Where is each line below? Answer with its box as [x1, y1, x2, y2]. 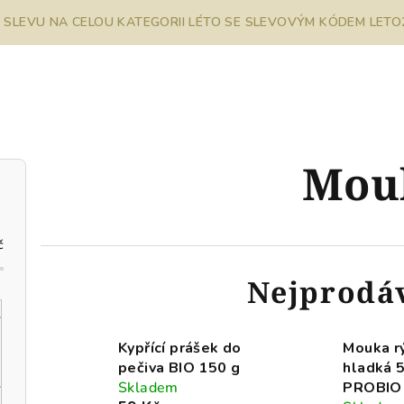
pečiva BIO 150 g [118, 358, 241, 378]
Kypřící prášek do [118, 338, 242, 358]
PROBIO [343, 378, 402, 398]
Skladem [118, 378, 179, 398]
